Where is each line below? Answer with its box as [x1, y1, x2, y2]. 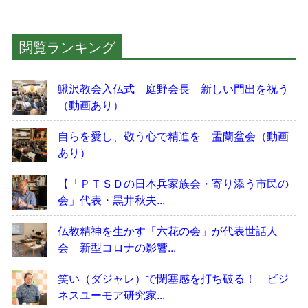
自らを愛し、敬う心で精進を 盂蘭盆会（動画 [57, 127, 289, 144]
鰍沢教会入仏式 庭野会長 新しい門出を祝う [57, 80, 289, 96]
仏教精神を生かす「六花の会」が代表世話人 [57, 222, 278, 239]
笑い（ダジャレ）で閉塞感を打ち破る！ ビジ [57, 269, 289, 286]
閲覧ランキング [19, 36, 115, 56]
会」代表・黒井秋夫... [57, 191, 165, 208]
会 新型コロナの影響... [57, 239, 176, 255]
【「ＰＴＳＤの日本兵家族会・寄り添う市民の [57, 175, 289, 191]
